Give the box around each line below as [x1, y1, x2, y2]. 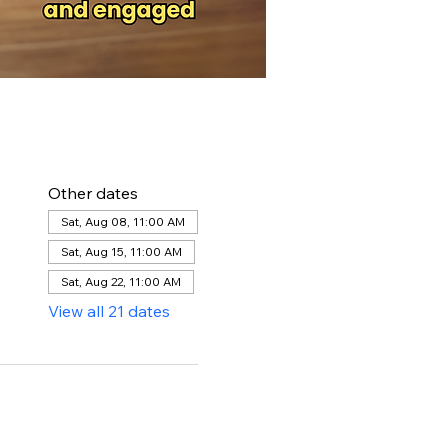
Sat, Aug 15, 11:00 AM [60, 244, 182, 259]
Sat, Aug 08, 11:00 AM [60, 214, 185, 229]
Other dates [47, 183, 138, 203]
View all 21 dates [47, 301, 170, 321]
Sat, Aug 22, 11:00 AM [60, 274, 181, 289]
